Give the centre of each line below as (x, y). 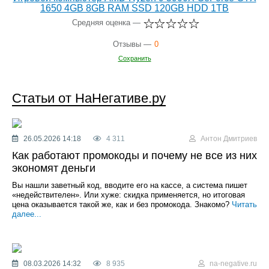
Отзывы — (132, 44)
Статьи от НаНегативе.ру (89, 98)
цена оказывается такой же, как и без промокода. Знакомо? (122, 204)
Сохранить (134, 58)
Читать (244, 204)
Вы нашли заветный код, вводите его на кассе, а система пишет (130, 185)
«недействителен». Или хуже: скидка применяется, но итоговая (128, 195)
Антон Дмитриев (228, 138)
